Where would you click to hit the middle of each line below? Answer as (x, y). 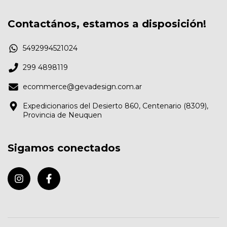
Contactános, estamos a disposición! (107, 24)
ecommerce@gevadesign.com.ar (82, 86)
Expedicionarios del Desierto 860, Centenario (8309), (116, 106)
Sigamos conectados (64, 148)
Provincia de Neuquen (62, 115)
